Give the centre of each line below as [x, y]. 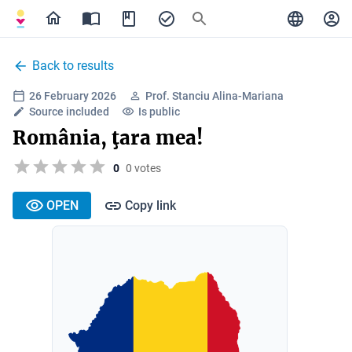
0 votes [143, 168]
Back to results [73, 66]
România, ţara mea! [108, 138]
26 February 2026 [73, 96]
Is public [159, 112]
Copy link [150, 205]
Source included [69, 112]
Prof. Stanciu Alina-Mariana [214, 96]
